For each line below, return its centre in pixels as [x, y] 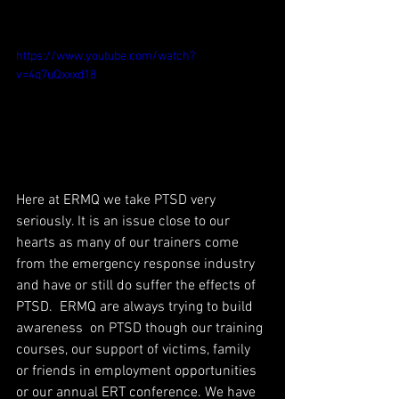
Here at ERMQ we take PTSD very [118, 200]
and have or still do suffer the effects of [138, 285]
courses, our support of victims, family [135, 350]
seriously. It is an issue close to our [125, 221]
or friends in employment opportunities [138, 371]
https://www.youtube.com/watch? [106, 56]
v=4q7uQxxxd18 [56, 75]
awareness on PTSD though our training [141, 328]
